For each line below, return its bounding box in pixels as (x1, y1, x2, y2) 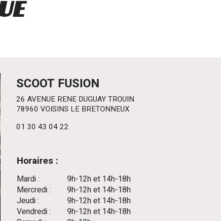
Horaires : (17, 153, 58, 168)
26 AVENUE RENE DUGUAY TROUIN (16, 93, 134, 105)
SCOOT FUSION (16, 74, 100, 92)
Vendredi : (17, 205, 51, 218)
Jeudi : (17, 194, 39, 207)
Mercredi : (17, 184, 51, 196)
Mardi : (17, 173, 39, 185)
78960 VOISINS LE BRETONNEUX (16, 103, 130, 114)
